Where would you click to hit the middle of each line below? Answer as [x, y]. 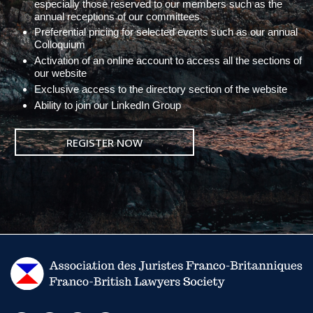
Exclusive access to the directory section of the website [160, 89]
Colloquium [59, 45]
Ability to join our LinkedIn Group [107, 105]
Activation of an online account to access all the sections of [168, 61]
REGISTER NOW [104, 142]
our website [60, 73]
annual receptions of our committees [117, 16]
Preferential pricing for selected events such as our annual [166, 32]
